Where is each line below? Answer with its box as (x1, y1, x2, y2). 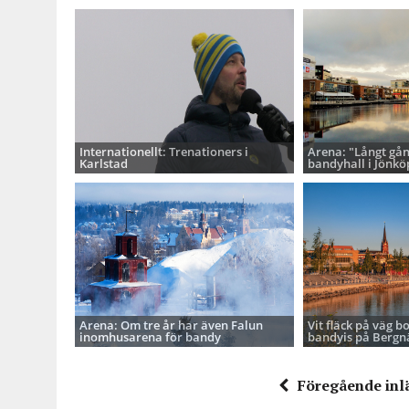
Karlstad (79, 155, 128, 172)
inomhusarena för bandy (79, 329, 221, 345)
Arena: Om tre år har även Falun (79, 317, 263, 333)
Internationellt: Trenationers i (79, 143, 248, 160)
